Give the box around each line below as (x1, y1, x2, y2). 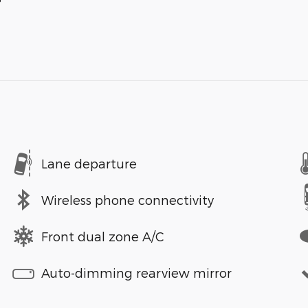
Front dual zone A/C (41, 228, 164, 243)
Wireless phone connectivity (41, 192, 214, 207)
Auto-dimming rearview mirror (41, 265, 232, 280)
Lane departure (41, 155, 137, 170)
